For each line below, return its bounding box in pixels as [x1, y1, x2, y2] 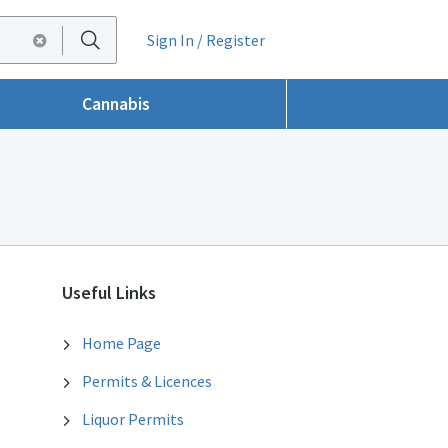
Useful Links [62, 281, 156, 305]
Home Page [82, 333, 161, 354]
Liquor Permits [82, 409, 184, 430]
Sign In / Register [147, 29, 266, 50]
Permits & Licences [82, 371, 212, 392]
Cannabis [82, 92, 151, 115]
